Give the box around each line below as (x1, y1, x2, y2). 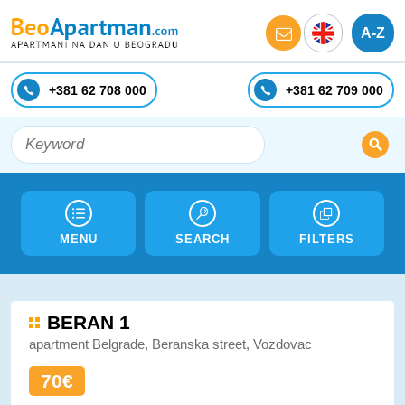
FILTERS (298, 232, 354, 246)
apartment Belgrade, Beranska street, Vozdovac (29, 336, 312, 352)
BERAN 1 (47, 312, 130, 333)
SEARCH (175, 232, 230, 246)
